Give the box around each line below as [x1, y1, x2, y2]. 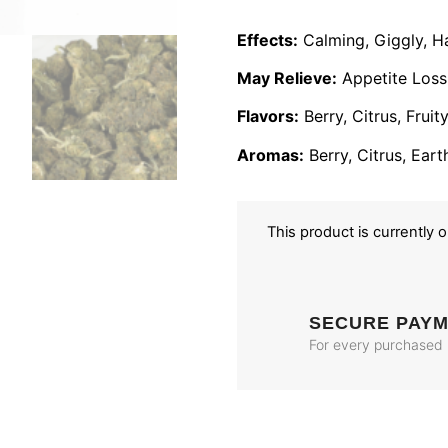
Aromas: [237, 144, 304, 165]
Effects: [237, 29, 298, 50]
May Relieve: [237, 67, 337, 88]
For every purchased [309, 335, 443, 353]
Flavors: [237, 106, 299, 127]
